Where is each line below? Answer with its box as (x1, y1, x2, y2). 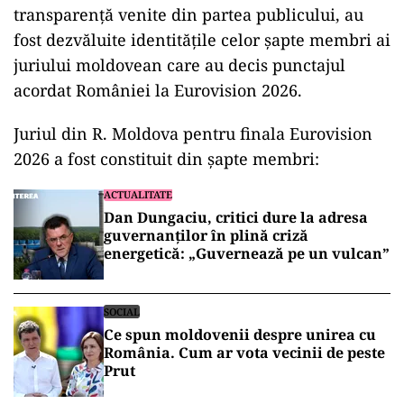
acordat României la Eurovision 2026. (14, 79, 302, 101)
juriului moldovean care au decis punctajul (14, 54, 345, 76)
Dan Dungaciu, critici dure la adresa (104, 207, 368, 227)
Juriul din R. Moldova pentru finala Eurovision (14, 123, 372, 144)
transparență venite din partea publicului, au (14, 4, 363, 25)
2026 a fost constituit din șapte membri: (14, 148, 319, 170)
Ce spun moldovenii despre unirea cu (104, 325, 376, 344)
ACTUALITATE (104, 188, 172, 201)
